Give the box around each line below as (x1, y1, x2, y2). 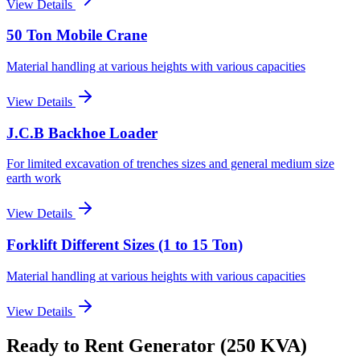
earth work (6, 171, 61, 186)
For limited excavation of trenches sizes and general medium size (6, 157, 334, 171)
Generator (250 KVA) (129, 334, 307, 356)
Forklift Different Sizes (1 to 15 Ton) (6, 236, 243, 254)
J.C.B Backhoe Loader (6, 124, 157, 141)
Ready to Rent (6, 334, 129, 356)
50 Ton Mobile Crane (6, 27, 147, 44)
